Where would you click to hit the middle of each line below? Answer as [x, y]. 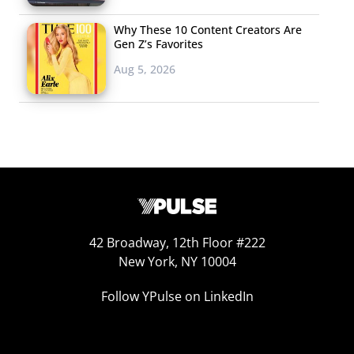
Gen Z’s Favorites [158, 43]
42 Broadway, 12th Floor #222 [177, 243]
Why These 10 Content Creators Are [208, 29]
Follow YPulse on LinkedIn [177, 296]
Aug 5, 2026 [145, 69]
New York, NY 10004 [177, 262]
